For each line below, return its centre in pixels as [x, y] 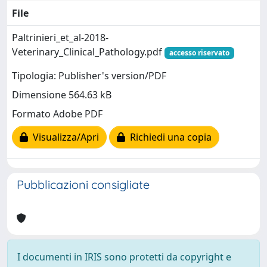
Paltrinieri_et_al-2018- [60, 37]
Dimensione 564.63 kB [62, 95]
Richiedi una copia [168, 137]
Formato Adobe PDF [57, 114]
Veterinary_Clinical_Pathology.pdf [88, 52]
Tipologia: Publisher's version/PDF [89, 76]
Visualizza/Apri [63, 137]
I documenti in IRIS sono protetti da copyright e [124, 257]
